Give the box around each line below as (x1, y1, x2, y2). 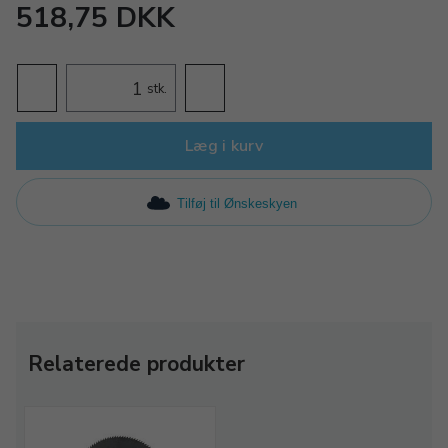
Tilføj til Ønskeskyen (176, 195, 297, 211)
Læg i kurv (184, 135, 264, 157)
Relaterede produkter (28, 350, 245, 378)
